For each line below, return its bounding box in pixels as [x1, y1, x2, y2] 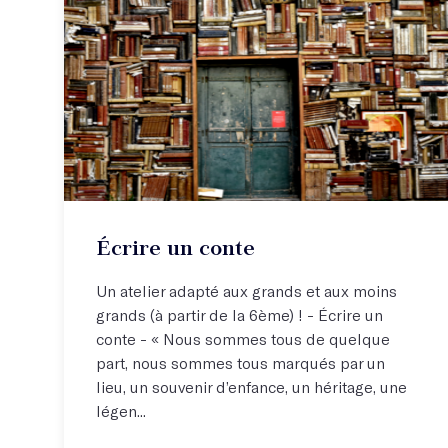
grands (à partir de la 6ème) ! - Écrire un [96, 304, 383, 324]
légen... [96, 400, 146, 420]
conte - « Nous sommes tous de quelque [96, 328, 390, 348]
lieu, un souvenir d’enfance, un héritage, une [96, 376, 407, 396]
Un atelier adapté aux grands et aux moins [96, 280, 397, 300]
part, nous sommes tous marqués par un [96, 352, 385, 372]
